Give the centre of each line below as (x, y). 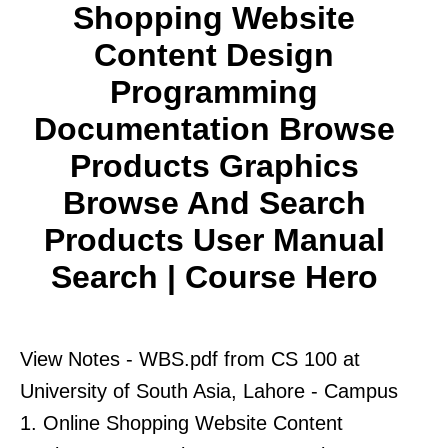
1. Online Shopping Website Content (181, 422)
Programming (214, 91)
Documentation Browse (214, 128)
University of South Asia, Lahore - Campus (209, 390)
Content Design (214, 54)
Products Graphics (214, 165)
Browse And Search (214, 202)
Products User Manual (214, 239)
